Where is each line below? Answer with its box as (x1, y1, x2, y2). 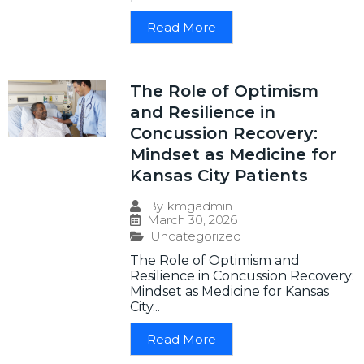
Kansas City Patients (130, 166, 308, 186)
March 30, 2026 (147, 212, 237, 228)
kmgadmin (167, 198, 232, 214)
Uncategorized (150, 228, 241, 245)
